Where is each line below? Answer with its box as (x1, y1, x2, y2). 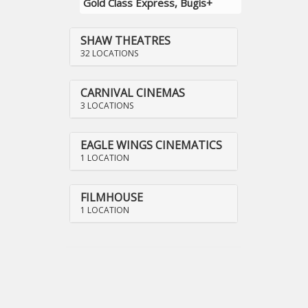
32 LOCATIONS (80, 47, 138, 59)
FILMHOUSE (80, 190, 143, 205)
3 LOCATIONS (80, 100, 133, 111)
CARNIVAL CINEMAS (80, 85, 185, 100)
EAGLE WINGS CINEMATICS (80, 137, 222, 153)
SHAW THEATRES (80, 33, 170, 48)
